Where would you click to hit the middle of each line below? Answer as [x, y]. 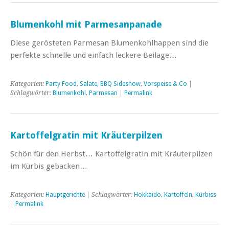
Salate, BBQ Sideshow [110, 84]
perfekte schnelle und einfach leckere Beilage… [94, 55]
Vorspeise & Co [165, 84]
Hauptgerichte [65, 194]
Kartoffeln [178, 194]
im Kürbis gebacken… [49, 166]
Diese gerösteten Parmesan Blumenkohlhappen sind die [109, 43]
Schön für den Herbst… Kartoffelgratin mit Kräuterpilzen [111, 154]
